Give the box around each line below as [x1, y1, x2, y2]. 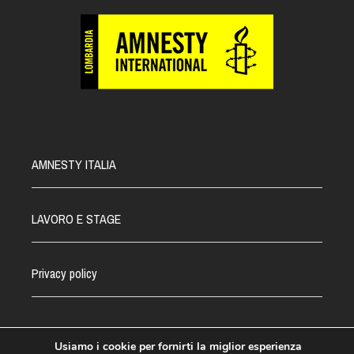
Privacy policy [32, 265, 97, 282]
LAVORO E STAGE [32, 210, 121, 228]
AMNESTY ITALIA [32, 156, 116, 173]
